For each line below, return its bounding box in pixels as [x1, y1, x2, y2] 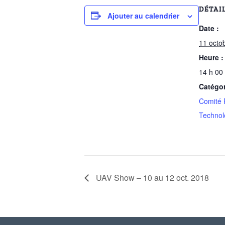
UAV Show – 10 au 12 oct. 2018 [94, 171, 209, 183]
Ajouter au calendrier [107, 10, 179, 21]
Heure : [199, 52, 223, 62]
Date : [199, 23, 219, 33]
